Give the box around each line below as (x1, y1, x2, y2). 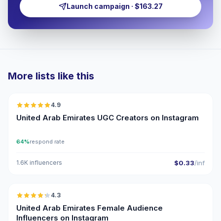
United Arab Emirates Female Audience (16, 203, 163, 213)
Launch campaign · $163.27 (66, 2, 163, 10)
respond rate (30, 138, 65, 145)
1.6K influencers (16, 159, 62, 166)
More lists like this (8, 70, 94, 82)
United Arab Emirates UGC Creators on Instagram (16, 113, 199, 122)
